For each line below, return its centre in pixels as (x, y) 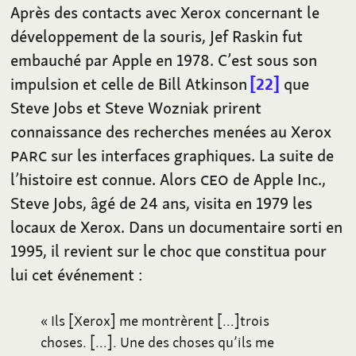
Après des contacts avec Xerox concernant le (165, 13)
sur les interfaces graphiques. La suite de (191, 156)
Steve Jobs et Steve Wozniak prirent (136, 108)
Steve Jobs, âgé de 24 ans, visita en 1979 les (162, 203)
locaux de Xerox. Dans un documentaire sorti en (177, 227)
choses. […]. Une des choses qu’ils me (158, 342)
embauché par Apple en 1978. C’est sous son (164, 60)
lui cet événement (73, 275)
